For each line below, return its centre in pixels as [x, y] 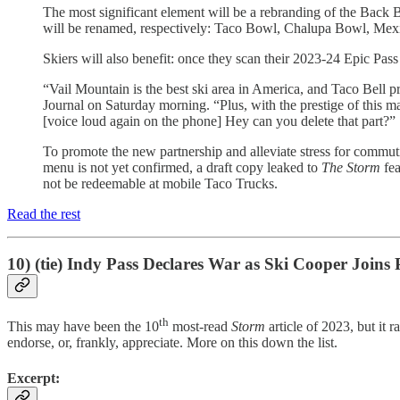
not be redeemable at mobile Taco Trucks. [160, 183]
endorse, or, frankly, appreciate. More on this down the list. [172, 343]
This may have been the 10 [83, 327]
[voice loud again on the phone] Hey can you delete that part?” [219, 121]
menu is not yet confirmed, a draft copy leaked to [182, 167]
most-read [200, 327]
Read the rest [44, 213]
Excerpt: [33, 378]
